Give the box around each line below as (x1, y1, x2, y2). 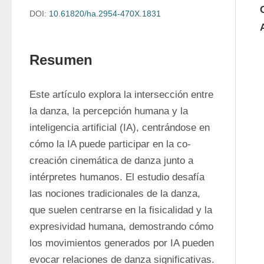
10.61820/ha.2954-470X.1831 (49, 9, 161, 18)
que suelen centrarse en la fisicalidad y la (29, 204, 212, 216)
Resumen (29, 52, 93, 68)
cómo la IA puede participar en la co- (29, 138, 191, 150)
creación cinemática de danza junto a (29, 155, 193, 166)
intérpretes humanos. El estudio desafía (29, 171, 204, 183)
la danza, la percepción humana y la (29, 105, 188, 117)
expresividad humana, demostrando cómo (29, 221, 213, 232)
